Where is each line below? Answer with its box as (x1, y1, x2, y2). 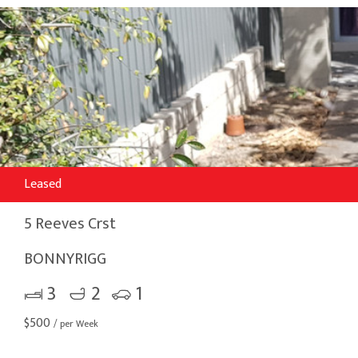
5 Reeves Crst (24, 209, 116, 237)
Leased (24, 173, 62, 195)
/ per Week (54, 315, 98, 332)
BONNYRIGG (24, 245, 106, 272)
